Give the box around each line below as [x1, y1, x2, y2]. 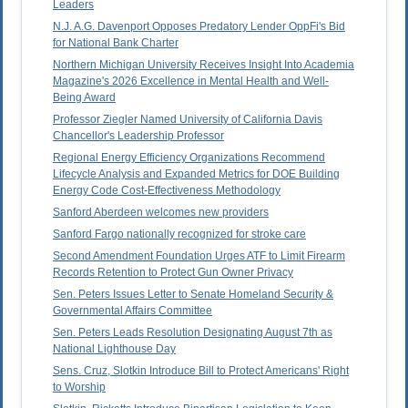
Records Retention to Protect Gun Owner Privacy [53, 266, 293, 280]
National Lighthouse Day [53, 342, 176, 356]
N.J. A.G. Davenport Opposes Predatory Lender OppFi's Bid [53, 20, 345, 34]
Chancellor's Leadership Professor [53, 129, 224, 143]
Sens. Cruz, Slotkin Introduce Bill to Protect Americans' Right [53, 364, 349, 378]
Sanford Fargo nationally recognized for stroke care [53, 228, 306, 241]
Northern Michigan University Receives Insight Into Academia [53, 58, 354, 72]
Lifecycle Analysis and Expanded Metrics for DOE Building [53, 168, 340, 181]
